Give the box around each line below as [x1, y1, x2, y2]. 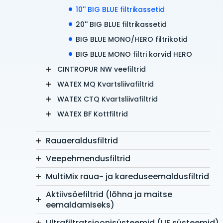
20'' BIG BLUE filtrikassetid [76, 19, 167, 30]
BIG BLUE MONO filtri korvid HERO [76, 49, 192, 60]
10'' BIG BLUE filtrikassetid [76, 4, 165, 15]
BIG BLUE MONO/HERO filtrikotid [76, 34, 188, 45]
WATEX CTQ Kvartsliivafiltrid [57, 94, 158, 105]
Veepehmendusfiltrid [46, 153, 130, 165]
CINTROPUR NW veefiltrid [57, 64, 146, 75]
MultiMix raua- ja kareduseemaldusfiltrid [46, 171, 209, 183]
